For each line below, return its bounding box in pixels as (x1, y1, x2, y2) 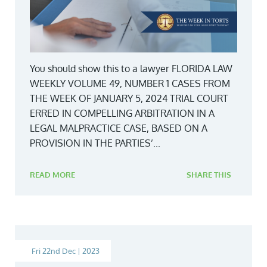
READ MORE (30, 170, 75, 180)
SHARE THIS (187, 170, 231, 180)
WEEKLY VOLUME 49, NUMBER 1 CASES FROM (30, 77, 230, 90)
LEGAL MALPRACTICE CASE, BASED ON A (30, 122, 207, 135)
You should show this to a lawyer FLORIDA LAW (30, 63, 232, 75)
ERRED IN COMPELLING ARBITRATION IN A (30, 107, 215, 120)
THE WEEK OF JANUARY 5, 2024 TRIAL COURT (30, 92, 228, 105)
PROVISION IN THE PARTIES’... (30, 137, 160, 150)
